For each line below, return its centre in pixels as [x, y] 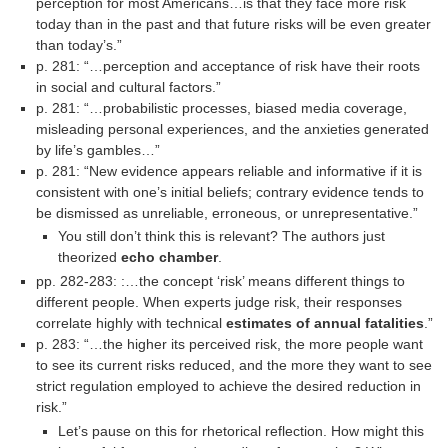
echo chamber [169, 257]
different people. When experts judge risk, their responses [219, 302]
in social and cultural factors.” [129, 86]
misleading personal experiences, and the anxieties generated [233, 128]
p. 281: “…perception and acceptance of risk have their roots [228, 65]
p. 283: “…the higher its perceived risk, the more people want [230, 344]
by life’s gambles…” [98, 149]
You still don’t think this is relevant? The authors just [221, 236]
